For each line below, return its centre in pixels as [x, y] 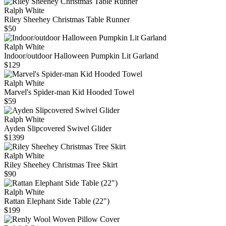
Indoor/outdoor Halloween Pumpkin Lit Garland [81, 56]
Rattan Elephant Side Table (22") [57, 201]
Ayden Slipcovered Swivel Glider [58, 129]
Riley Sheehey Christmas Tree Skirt [61, 165]
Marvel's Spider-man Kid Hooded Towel [69, 92]
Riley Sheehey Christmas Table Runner [67, 20]
